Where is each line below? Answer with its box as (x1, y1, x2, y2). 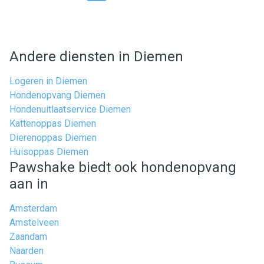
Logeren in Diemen (9, 75, 87, 87)
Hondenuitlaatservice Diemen (9, 104, 131, 115)
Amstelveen (9, 217, 59, 228)
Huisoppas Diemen (9, 146, 88, 157)
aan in (9, 176, 48, 192)
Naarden (9, 245, 44, 256)
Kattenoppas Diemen (9, 118, 96, 129)
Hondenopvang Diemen (9, 90, 105, 101)
